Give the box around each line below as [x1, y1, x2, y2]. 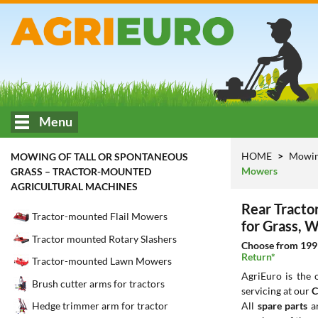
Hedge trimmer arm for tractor [32, 300, 168, 312]
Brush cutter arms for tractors [32, 277, 165, 290]
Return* [241, 251, 275, 263]
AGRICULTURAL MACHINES [11, 180, 138, 192]
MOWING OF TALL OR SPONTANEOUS [11, 150, 188, 163]
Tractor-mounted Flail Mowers [32, 210, 168, 223]
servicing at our [241, 285, 312, 297]
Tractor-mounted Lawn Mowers [32, 255, 172, 268]
